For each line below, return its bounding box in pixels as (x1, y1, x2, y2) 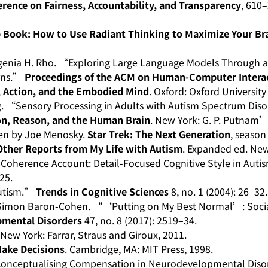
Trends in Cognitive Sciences (36, 184, 169, 199)
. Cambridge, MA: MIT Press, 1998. (65, 242, 214, 256)
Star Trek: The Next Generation (87, 127, 231, 141)
